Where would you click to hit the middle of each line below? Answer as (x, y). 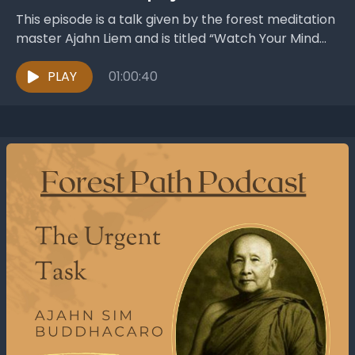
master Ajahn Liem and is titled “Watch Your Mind (168, 39)
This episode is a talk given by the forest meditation (176, 20)
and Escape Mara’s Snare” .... (103, 58)
